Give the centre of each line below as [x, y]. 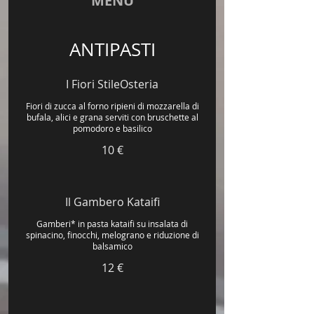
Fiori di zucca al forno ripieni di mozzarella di [112, 106]
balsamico [112, 246]
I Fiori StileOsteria [112, 84]
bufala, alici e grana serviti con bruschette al [112, 117]
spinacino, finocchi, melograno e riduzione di [112, 235]
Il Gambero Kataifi [112, 202]
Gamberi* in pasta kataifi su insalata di [112, 224]
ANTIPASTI [112, 49]
